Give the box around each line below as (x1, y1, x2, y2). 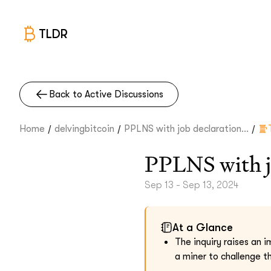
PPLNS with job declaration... (124, 123, 249, 134)
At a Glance (172, 221, 233, 233)
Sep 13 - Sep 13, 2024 (145, 180, 238, 191)
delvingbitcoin (54, 123, 114, 134)
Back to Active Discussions (49, 89, 163, 100)
